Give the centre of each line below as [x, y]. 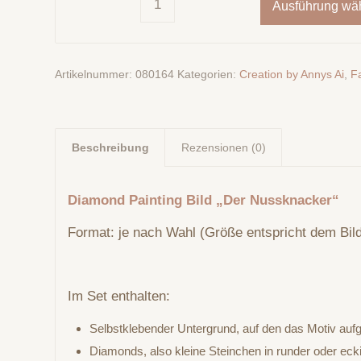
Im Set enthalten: [119, 296]
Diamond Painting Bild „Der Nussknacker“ [204, 201]
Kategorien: [209, 74]
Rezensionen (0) [224, 147]
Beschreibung [111, 147]
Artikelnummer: [95, 74]
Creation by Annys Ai [292, 74]
